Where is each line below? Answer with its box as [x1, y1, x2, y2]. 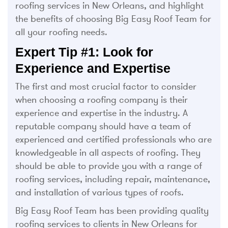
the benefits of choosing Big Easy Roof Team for [15, 13, 211, 25]
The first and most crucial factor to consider [15, 81, 196, 93]
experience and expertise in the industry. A [15, 107, 188, 119]
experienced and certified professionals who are [15, 134, 212, 146]
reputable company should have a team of [15, 121, 191, 132]
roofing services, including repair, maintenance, [15, 174, 210, 185]
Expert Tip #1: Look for [15, 45, 153, 60]
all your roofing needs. [15, 26, 107, 38]
